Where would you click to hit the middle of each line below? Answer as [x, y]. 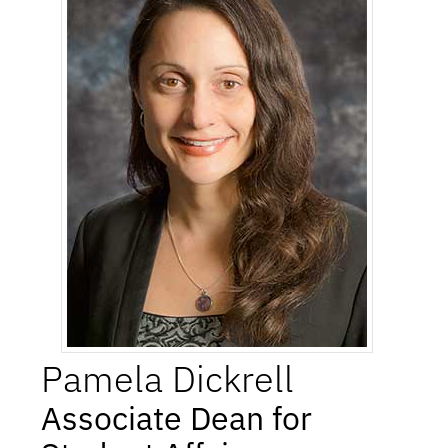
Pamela [102, 379]
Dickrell [233, 379]
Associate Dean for [177, 418]
